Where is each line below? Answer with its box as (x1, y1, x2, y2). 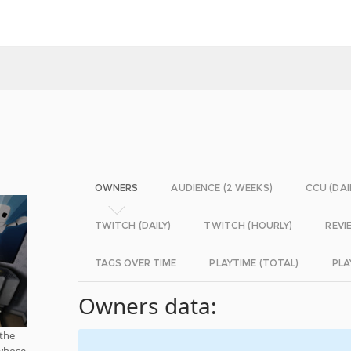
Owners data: (78, 291, 218, 320)
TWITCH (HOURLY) (204, 219, 293, 231)
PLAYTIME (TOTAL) (209, 257, 299, 269)
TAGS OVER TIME (94, 257, 177, 269)
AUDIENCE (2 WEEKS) (171, 182, 273, 194)
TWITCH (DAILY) (94, 219, 172, 231)
